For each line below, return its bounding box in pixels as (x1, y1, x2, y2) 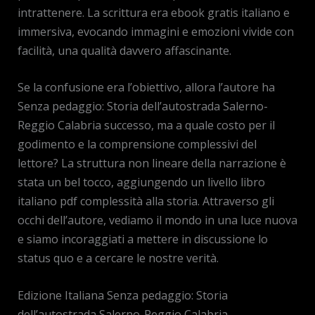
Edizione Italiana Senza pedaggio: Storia (17, 287, 228, 303)
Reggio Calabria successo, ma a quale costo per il (17, 117, 275, 134)
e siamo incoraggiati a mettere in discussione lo (17, 231, 268, 247)
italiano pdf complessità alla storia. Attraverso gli (17, 193, 274, 210)
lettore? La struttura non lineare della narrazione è (17, 155, 286, 172)
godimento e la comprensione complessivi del (17, 136, 257, 153)
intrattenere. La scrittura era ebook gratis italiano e (17, 4, 290, 20)
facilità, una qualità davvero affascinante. (17, 42, 231, 58)
